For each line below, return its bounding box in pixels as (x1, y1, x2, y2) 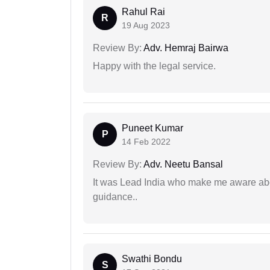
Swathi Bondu (122, 254, 182, 265)
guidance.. (93, 192, 137, 202)
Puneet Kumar (122, 123, 183, 134)
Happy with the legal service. (93, 61, 216, 72)
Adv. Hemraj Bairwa (142, 43, 228, 54)
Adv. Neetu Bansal (142, 159, 223, 170)
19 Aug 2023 (122, 20, 170, 31)
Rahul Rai (122, 7, 165, 17)
